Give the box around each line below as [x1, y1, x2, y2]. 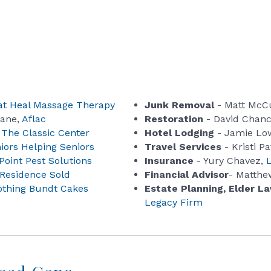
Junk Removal [145, 99, 218, 111]
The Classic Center [1, 127, 90, 139]
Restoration [145, 113, 204, 125]
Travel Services [145, 141, 222, 153]
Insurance [145, 155, 194, 167]
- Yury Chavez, [194, 155, 267, 167]
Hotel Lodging [145, 127, 218, 139]
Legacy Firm [145, 197, 203, 209]
